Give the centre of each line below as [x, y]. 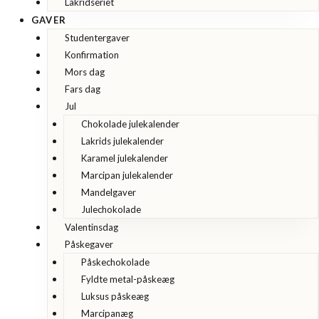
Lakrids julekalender [122, 141]
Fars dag [82, 89]
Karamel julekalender [124, 158]
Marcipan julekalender [127, 176]
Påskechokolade [115, 262]
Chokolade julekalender [130, 124]
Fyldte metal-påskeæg [127, 279]
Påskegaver [89, 245]
